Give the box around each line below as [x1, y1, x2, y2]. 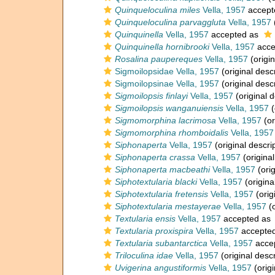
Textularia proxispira [115, 226, 193, 236]
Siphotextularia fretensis [115, 189, 208, 199]
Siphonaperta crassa [115, 152, 195, 162]
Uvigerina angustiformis [115, 263, 206, 273]
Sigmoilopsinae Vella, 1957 [115, 79, 219, 88]
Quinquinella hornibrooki [115, 42, 209, 52]
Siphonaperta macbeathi [115, 165, 210, 174]
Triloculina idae [115, 250, 173, 260]
